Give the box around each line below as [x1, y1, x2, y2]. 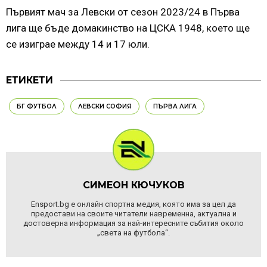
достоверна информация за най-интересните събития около [23, 219, 244, 228]
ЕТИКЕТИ [6, 74, 53, 86]
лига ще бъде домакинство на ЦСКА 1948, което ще [6, 22, 250, 35]
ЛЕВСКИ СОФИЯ [78, 103, 132, 111]
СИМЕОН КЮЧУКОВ [82, 179, 185, 191]
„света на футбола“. [97, 228, 170, 238]
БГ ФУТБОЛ [17, 103, 57, 111]
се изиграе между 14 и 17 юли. [6, 38, 150, 51]
